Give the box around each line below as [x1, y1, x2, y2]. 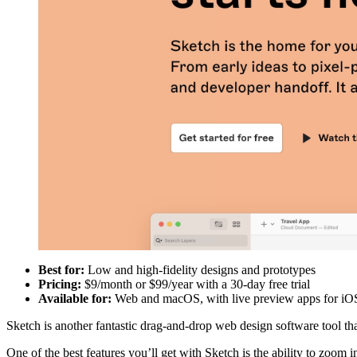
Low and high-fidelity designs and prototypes [84, 263, 316, 277]
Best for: [38, 263, 84, 277]
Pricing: [38, 277, 81, 292]
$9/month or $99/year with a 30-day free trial [81, 277, 310, 292]
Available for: [38, 292, 112, 306]
